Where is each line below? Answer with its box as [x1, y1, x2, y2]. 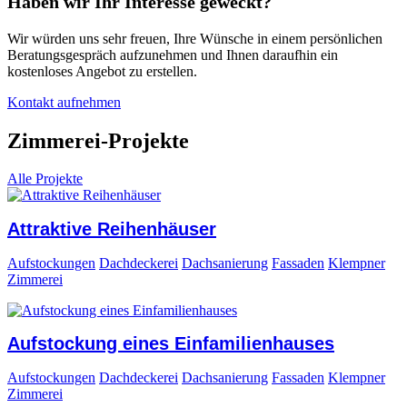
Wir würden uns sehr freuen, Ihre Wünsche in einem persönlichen [7, 30, 382, 46]
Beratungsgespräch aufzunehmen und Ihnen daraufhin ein [7, 46, 338, 63]
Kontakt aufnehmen [7, 94, 121, 110]
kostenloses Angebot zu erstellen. [7, 63, 197, 79]
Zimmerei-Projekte [7, 128, 189, 153]
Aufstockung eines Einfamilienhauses [7, 333, 334, 354]
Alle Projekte [7, 171, 83, 187]
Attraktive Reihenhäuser [7, 219, 216, 240]
